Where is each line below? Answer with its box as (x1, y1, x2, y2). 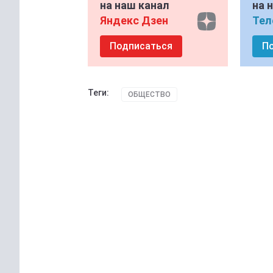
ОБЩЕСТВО (128, 90, 171, 99)
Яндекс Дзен (100, 14, 168, 27)
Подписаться (110, 40, 172, 52)
